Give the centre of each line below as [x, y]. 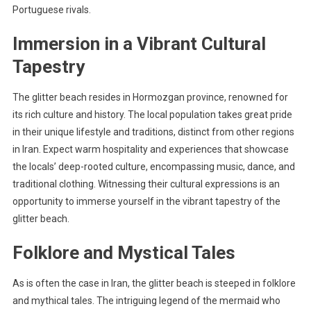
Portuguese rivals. [51, 9]
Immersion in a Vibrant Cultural [139, 43]
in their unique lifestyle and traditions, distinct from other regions [153, 132]
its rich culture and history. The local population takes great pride [152, 114]
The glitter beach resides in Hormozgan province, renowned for [150, 97]
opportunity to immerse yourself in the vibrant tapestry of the [146, 201]
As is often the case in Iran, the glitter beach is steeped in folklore [154, 283]
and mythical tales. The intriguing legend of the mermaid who [146, 300]
